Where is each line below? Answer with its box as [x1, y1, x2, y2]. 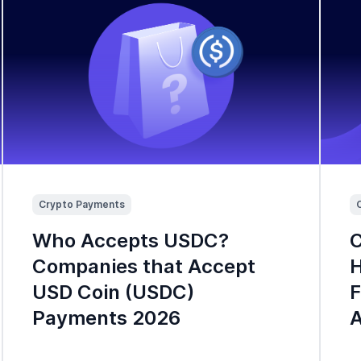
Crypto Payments [38, 197, 125, 210]
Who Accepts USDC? [31, 228, 229, 252]
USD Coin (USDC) [31, 280, 194, 304]
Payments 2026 [31, 305, 180, 330]
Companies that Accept [31, 254, 255, 278]
